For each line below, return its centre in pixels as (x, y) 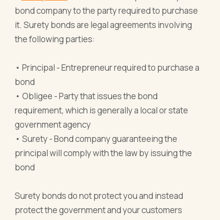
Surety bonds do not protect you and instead (99, 195)
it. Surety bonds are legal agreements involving (104, 25)
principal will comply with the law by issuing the (104, 153)
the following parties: (55, 39)
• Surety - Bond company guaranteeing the (96, 138)
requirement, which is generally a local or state (102, 110)
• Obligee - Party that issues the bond (86, 96)
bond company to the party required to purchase (107, 10)
